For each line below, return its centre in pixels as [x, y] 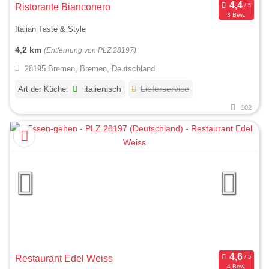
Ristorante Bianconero [86, 7]
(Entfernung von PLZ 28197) [90, 50]
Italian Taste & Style [50, 29]
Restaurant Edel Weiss [64, 258]
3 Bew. [236, 14]
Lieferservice [165, 89]
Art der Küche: [43, 89]
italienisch [102, 89]
